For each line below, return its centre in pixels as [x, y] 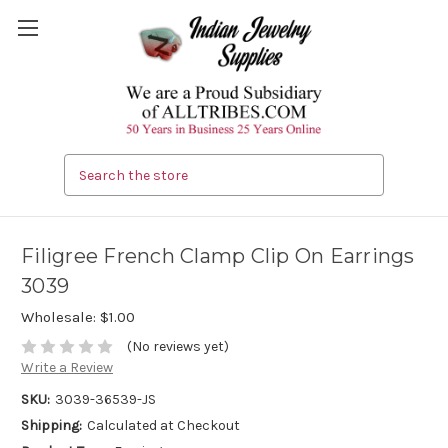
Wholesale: [60, 317]
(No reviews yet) [177, 347]
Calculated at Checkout [163, 426]
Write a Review [67, 368]
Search [87, 165]
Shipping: [51, 426]
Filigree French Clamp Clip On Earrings [218, 256]
